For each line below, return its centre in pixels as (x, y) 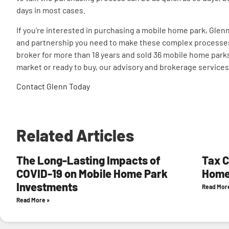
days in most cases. (51, 10)
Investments (47, 186)
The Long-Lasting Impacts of (88, 160)
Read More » (33, 200)
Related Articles (75, 135)
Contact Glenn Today (53, 86)
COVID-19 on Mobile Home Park (92, 173)
